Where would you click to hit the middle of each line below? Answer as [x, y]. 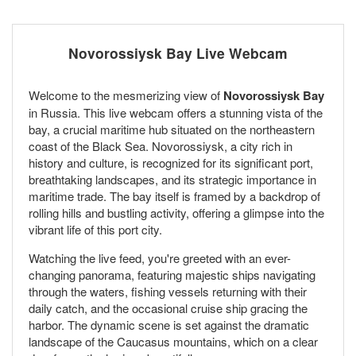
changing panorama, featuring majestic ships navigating [172, 274]
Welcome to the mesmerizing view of [126, 95]
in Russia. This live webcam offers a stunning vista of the [176, 112]
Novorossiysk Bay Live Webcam [178, 52]
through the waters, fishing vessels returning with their [168, 291]
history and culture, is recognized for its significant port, [171, 162]
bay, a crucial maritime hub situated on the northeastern [172, 129]
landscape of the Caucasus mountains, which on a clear [173, 341]
